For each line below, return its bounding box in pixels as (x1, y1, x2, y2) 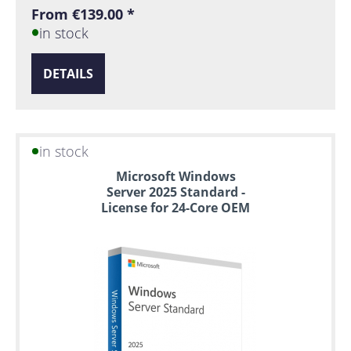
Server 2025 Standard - (106, 183, 245, 201)
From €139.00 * (31, 5, 135, 24)
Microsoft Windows (115, 167, 236, 185)
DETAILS (43, 64, 93, 82)
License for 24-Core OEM (101, 198, 250, 216)
